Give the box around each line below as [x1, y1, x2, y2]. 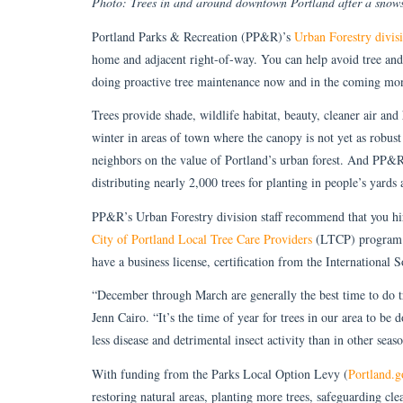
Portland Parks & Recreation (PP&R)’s [92, 27, 294, 45]
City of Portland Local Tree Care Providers [92, 229, 312, 247]
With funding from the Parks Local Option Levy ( [92, 364, 348, 382]
